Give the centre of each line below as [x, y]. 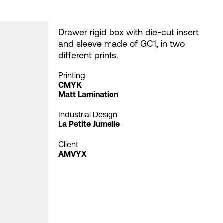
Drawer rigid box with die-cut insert [128, 32]
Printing [72, 75]
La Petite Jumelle [89, 124]
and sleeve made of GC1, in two [121, 43]
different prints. [88, 55]
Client [68, 144]
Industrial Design [88, 114]
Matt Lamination [88, 94]
